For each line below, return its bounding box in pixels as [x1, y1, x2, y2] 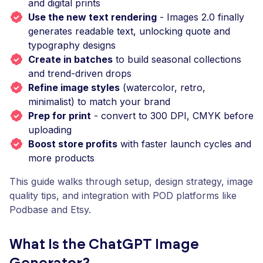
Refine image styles [28, 82, 120, 93]
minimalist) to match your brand [28, 96, 170, 107]
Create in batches [28, 53, 113, 65]
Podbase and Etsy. [9, 204, 91, 215]
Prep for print [28, 110, 91, 122]
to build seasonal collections [113, 53, 241, 65]
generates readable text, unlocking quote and [28, 25, 230, 37]
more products [28, 152, 95, 164]
